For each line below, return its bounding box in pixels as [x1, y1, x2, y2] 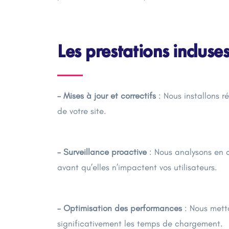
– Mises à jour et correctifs [57, 90, 156, 101]
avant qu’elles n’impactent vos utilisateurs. [57, 162, 217, 172]
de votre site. [57, 106, 106, 116]
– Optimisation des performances [57, 203, 182, 213]
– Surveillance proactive [57, 147, 147, 157]
